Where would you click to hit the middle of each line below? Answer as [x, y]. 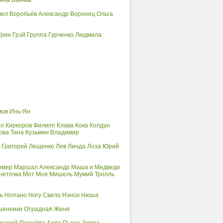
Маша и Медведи [96, 167]
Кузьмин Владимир [52, 132]
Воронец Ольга [92, 14]
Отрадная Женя [47, 209]
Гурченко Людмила [75, 35]
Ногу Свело [45, 195]
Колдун [100, 125]
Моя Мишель [54, 174]
